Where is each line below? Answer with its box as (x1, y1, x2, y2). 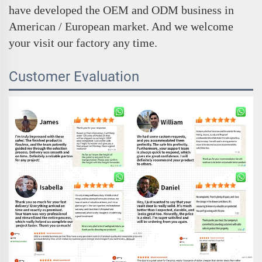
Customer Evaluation (9, 68, 139, 85)
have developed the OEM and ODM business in (9, 4, 234, 17)
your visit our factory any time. (9, 36, 157, 50)
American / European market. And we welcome (9, 20, 233, 33)
